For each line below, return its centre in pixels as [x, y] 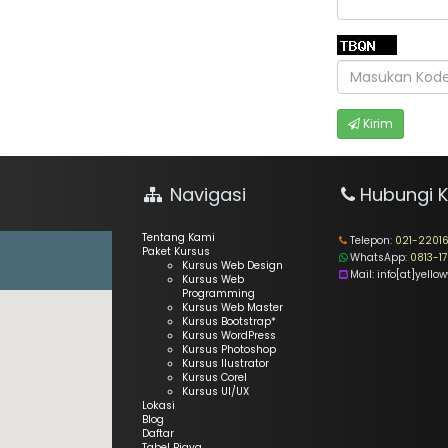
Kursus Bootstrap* [228, 321]
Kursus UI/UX [215, 391]
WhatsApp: [379, 257]
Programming [218, 293]
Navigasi [205, 194]
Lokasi [158, 405]
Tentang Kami [178, 237]
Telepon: [372, 240]
